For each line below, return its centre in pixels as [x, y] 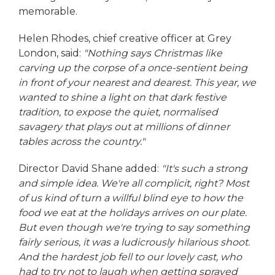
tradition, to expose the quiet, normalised [118, 112]
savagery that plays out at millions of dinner [124, 127]
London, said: [50, 53]
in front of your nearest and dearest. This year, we [137, 83]
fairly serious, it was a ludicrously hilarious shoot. [134, 242]
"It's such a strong [204, 169]
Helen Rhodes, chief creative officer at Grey [125, 39]
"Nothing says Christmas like [152, 53]
